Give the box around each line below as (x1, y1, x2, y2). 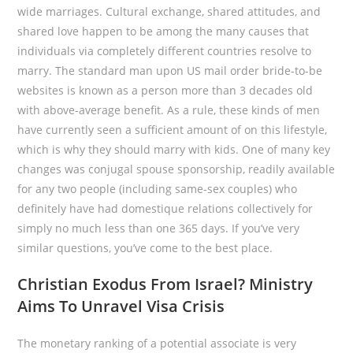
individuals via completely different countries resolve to (17, 43, 312, 58)
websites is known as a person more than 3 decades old (17, 83, 314, 98)
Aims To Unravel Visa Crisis (17, 295, 225, 317)
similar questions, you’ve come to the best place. (17, 240, 273, 255)
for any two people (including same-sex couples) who (17, 181, 298, 196)
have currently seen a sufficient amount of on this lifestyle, (17, 122, 328, 137)
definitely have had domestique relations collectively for (17, 201, 314, 216)
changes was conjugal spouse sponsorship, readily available (17, 162, 336, 176)
